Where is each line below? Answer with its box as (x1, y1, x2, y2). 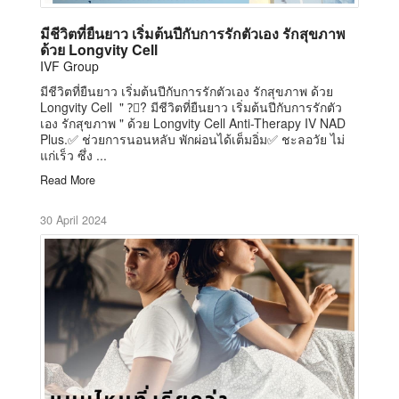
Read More (40, 171, 95, 188)
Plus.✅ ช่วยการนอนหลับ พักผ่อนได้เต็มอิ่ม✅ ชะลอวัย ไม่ (40, 129, 345, 148)
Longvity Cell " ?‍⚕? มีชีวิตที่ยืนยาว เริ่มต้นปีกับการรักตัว (40, 97, 342, 116)
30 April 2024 (40, 211, 107, 228)
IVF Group (40, 56, 99, 75)
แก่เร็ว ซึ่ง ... (40, 145, 107, 164)
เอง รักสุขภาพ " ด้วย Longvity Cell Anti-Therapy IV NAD (40, 113, 346, 132)
